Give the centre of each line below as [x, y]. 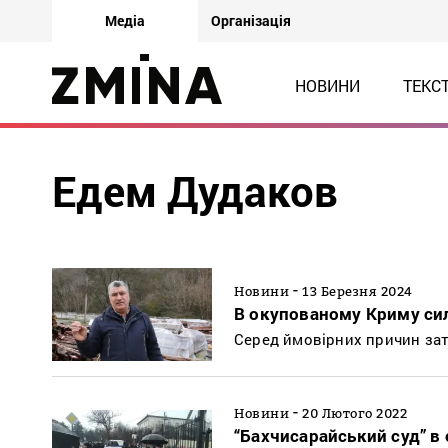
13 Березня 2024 [357, 291]
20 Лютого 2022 [354, 413]
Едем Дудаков [195, 190]
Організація [251, 20]
